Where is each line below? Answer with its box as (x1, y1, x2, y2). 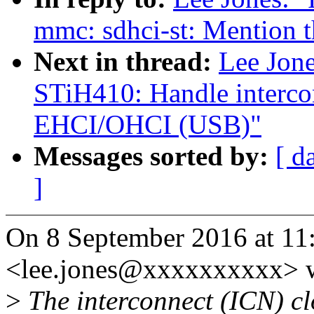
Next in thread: (34, 46, 219, 77)
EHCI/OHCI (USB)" (34, 109, 261, 140)
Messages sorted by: (34, 141, 275, 172)
